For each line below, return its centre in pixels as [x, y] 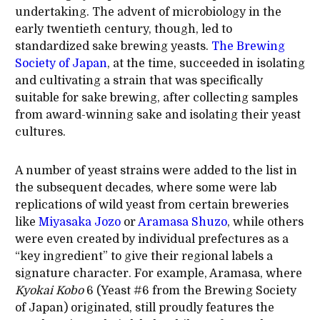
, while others [265, 222]
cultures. [40, 132]
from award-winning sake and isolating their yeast [157, 115]
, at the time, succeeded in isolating [206, 64]
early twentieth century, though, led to [123, 30]
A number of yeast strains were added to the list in [156, 171]
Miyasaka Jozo [79, 222]
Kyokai [34, 291]
